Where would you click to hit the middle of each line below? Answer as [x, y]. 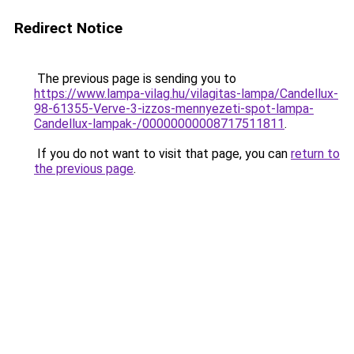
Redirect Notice [68, 28]
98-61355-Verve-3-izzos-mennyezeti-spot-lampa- [174, 109]
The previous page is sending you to [135, 79]
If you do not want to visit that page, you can [162, 154]
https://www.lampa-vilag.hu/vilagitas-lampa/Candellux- [186, 94]
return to [315, 154]
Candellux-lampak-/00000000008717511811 [159, 124]
